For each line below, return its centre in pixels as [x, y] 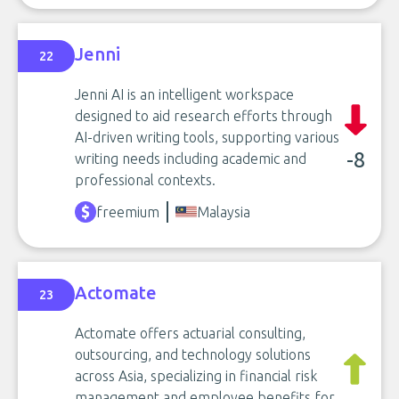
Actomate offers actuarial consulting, [190, 333]
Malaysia [224, 212]
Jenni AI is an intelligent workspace [184, 94]
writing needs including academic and [191, 159]
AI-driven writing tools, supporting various [207, 137]
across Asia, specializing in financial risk [196, 376]
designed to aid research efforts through [204, 116]
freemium [128, 212]
